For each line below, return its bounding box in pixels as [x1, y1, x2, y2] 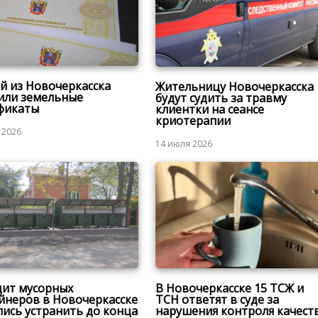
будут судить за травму [155, 89, 287, 106]
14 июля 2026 [155, 137, 212, 150]
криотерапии [155, 112, 231, 128]
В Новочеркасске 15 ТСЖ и [155, 280, 304, 297]
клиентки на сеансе [155, 101, 264, 117]
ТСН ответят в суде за [155, 292, 279, 308]
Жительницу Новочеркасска [155, 78, 314, 94]
